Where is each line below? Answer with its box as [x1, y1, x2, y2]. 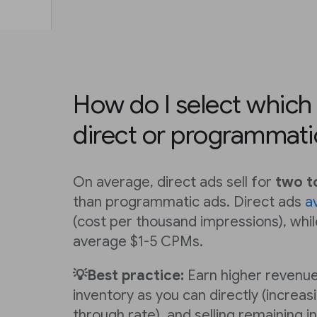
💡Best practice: [73, 267, 184, 284]
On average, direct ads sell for [73, 173, 275, 191]
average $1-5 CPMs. [73, 233, 203, 250]
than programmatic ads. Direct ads [73, 193, 305, 211]
